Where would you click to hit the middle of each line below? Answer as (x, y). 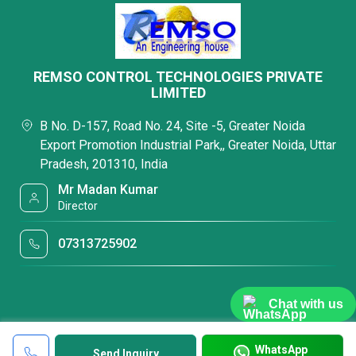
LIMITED (178, 93)
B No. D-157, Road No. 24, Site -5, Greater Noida (172, 126)
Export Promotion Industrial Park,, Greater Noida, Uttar (188, 145)
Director (78, 206)
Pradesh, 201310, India (104, 164)
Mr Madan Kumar (108, 190)
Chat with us (306, 304)
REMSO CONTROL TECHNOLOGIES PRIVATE (178, 77)
